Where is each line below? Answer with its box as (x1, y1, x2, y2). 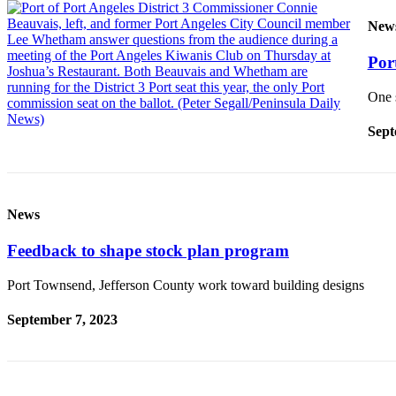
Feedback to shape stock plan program (7, 240, 289, 260)
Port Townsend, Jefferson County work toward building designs (7, 277, 364, 293)
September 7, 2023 (7, 311, 118, 327)
